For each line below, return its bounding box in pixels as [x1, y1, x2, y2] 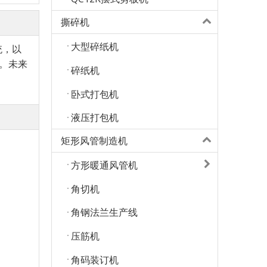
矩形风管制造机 [61, 134, 128, 148]
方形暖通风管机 [71, 159, 138, 172]
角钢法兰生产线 [71, 206, 138, 219]
